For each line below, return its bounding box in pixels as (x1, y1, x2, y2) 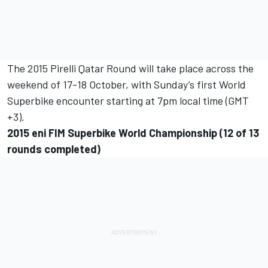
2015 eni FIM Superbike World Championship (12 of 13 (7, 126, 259, 140)
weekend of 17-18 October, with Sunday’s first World (7, 78, 246, 92)
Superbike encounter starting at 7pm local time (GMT (7, 94, 249, 108)
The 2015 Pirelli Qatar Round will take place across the (7, 62, 254, 75)
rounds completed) (7, 142, 100, 156)
